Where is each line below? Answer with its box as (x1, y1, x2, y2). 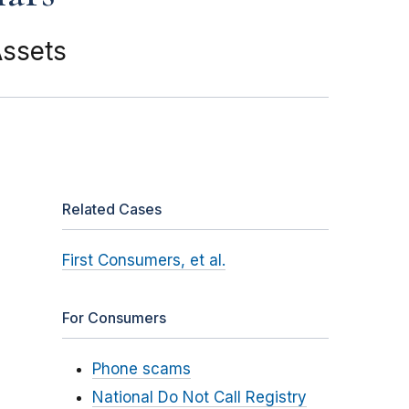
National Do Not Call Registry (91, 388, 307, 407)
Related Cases (61, 200, 162, 219)
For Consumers (61, 309, 166, 328)
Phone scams (91, 360, 191, 379)
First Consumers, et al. (61, 251, 225, 270)
